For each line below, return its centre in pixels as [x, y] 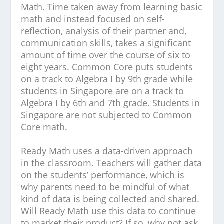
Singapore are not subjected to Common [107, 115]
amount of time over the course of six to [106, 55]
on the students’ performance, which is [103, 175]
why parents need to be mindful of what [105, 187]
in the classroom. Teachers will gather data [112, 163]
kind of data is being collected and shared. [110, 199]
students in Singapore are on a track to [103, 91]
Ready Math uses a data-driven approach [107, 151]
